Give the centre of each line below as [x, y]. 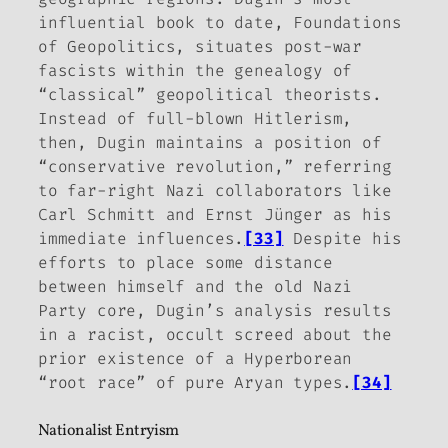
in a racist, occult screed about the [215, 334]
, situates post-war [269, 46]
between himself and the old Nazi [195, 286]
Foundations [347, 22]
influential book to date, [166, 22]
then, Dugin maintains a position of [210, 142]
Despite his [342, 238]
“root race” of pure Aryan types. [195, 382]
